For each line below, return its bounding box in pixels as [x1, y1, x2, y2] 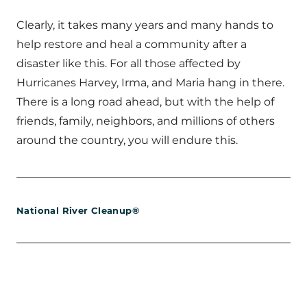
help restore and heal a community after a [16, 38, 247, 51]
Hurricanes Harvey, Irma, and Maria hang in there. [16, 76, 284, 89]
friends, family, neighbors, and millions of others [16, 114, 275, 127]
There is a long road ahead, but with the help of [16, 95, 274, 108]
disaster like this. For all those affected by [16, 57, 241, 70]
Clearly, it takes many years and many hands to [16, 19, 273, 32]
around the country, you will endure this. [16, 134, 238, 147]
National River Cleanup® [16, 205, 139, 216]
